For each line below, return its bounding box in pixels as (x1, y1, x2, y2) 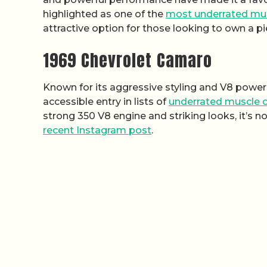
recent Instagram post (43, 124, 151, 136)
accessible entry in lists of (43, 95, 169, 107)
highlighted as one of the (43, 8, 166, 20)
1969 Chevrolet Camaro (43, 47, 212, 73)
